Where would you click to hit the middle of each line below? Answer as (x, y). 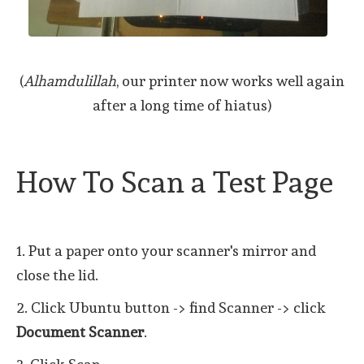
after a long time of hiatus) (182, 105)
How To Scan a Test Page (175, 182)
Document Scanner (80, 331)
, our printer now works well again (230, 80)
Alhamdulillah (70, 80)
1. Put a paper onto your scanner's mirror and (166, 250)
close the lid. (57, 275)
